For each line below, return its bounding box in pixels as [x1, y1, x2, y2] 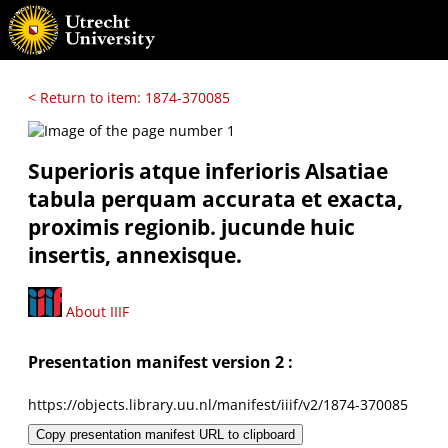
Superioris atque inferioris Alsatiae [28, 157, 388, 186]
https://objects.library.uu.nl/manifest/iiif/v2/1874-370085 [28, 394, 408, 414]
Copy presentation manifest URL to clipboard [36, 426, 295, 442]
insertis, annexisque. [28, 241, 242, 270]
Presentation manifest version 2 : [28, 351, 293, 374]
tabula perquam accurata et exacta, [28, 185, 403, 214]
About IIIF [62, 301, 129, 321]
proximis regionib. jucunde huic [28, 213, 355, 242]
